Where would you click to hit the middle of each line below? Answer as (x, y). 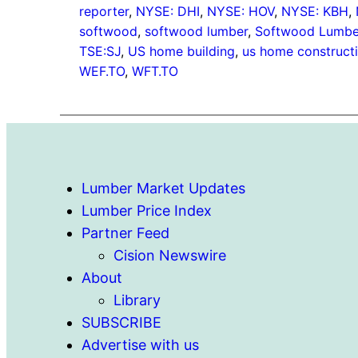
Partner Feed (126, 233)
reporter (104, 11)
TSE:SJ (100, 51)
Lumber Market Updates (164, 188)
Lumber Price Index (147, 210)
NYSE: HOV (241, 11)
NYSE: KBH (315, 11)
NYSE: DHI (168, 11)
